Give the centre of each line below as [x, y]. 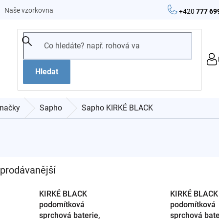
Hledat [47, 72]
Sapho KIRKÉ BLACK [117, 108]
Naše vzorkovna [29, 10]
